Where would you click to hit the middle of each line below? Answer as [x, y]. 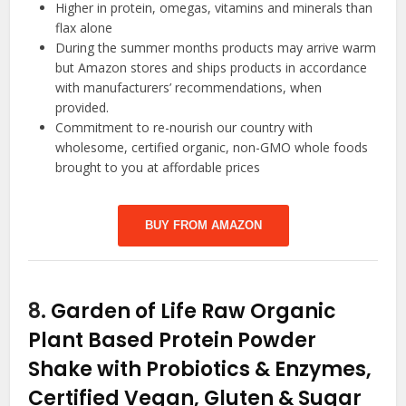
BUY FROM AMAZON [203, 225]
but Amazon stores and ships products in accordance [212, 67]
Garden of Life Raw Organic [194, 311]
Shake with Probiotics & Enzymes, [200, 369]
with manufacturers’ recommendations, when [189, 87]
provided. [82, 107]
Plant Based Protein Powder [173, 340]
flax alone [84, 27]
